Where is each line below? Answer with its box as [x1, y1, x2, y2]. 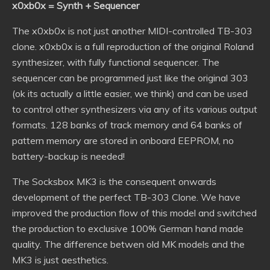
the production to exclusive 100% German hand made [12, 222, 243, 234]
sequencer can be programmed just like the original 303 [12, 72, 248, 84]
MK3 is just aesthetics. [12, 254, 108, 266]
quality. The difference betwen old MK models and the [12, 238, 245, 250]
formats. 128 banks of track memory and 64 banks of [12, 119, 242, 131]
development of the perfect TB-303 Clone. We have [12, 191, 240, 203]
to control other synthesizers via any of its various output [12, 103, 257, 115]
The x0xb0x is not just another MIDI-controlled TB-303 [12, 25, 253, 37]
